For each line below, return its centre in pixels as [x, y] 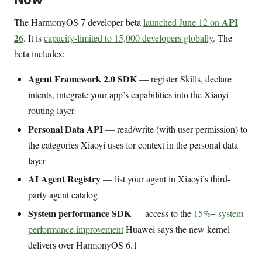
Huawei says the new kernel [177, 229]
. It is [34, 37]
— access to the [162, 213]
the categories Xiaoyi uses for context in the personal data [133, 144]
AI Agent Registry [64, 179]
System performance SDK [80, 213]
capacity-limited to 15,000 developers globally [128, 37]
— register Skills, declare [184, 78]
